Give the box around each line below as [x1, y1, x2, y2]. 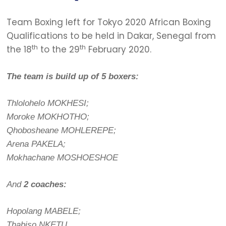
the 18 [6, 43, 32, 56]
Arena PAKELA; [6, 139, 66, 149]
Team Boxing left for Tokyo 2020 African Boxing [6, 16, 211, 29]
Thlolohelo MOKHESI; [6, 98, 89, 108]
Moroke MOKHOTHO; [6, 112, 89, 122]
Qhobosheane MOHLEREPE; [6, 126, 116, 136]
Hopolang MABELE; [6, 206, 81, 216]
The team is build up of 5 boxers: [6, 72, 139, 82]
